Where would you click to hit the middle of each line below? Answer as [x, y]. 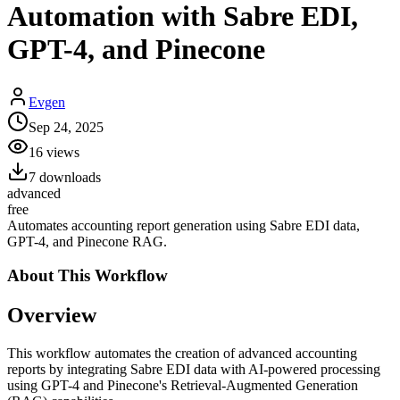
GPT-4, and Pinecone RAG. [87, 241]
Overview [52, 316]
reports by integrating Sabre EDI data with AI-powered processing [194, 370]
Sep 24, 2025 [66, 127]
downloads [68, 177]
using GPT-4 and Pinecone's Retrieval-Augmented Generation [183, 386]
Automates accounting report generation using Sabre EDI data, [183, 225]
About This [49, 276]
